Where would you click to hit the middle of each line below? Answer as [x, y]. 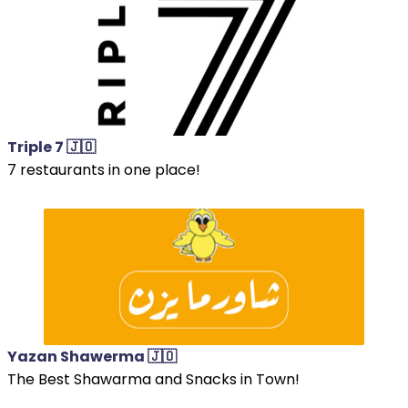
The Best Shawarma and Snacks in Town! [153, 379]
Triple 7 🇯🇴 [51, 147]
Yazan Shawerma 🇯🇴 [92, 356]
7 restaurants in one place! [104, 169]
